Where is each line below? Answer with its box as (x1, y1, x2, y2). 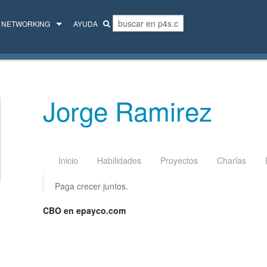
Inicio (58, 154, 79, 167)
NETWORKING (1, 18, 50, 29)
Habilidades (97, 154, 142, 167)
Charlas (217, 154, 247, 167)
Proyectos (160, 154, 198, 167)
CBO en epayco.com (43, 204, 126, 217)
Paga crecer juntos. (55, 180, 129, 193)
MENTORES (11, 43, 51, 53)
